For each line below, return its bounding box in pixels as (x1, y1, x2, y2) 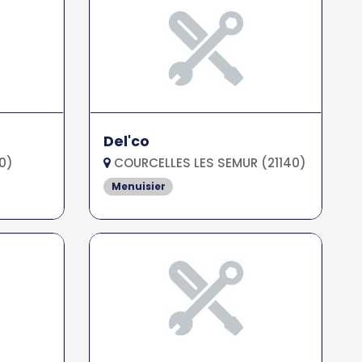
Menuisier (111, 179, 166, 193)
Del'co (103, 132, 150, 151)
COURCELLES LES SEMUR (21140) (111, 154, 307, 171)
